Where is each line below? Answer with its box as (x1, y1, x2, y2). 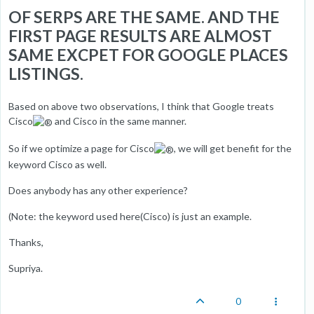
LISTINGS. (8, 63, 83, 83)
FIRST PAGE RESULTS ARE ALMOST (8, 25, 272, 46)
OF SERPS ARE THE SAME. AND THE (8, 6, 280, 27)
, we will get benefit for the (174, 142, 292, 154)
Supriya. (8, 261, 43, 274)
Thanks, (8, 235, 43, 248)
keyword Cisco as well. (8, 158, 107, 170)
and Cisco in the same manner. (53, 114, 186, 127)
